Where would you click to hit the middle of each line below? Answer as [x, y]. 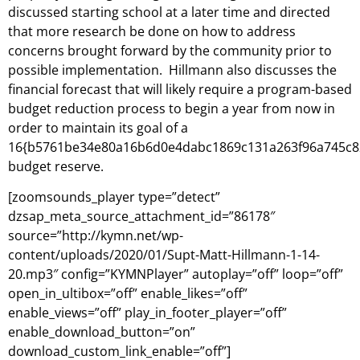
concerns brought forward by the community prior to [170, 51]
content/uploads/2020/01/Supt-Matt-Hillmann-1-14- [164, 255]
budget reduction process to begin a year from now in [172, 108]
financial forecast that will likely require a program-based [180, 89]
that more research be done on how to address [152, 31]
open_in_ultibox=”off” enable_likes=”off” [128, 294]
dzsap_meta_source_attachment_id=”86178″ [141, 217]
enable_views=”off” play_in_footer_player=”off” [147, 313]
